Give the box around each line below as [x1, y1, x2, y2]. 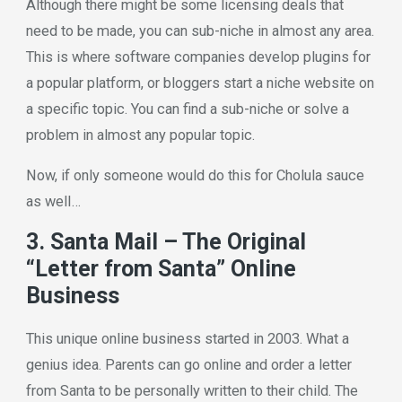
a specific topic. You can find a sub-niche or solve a [25, 100, 349, 118]
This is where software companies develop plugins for [25, 48, 371, 66]
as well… [25, 193, 81, 211]
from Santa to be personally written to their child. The [25, 381, 358, 399]
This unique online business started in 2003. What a [25, 329, 349, 347]
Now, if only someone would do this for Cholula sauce [25, 167, 364, 185]
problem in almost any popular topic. [25, 126, 255, 144]
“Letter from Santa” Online [25, 256, 296, 283]
